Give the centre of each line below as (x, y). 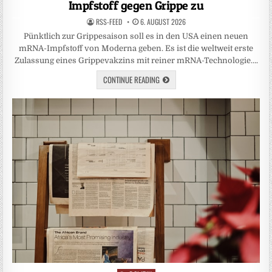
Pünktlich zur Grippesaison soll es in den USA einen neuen (136, 36)
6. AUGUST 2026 (162, 21)
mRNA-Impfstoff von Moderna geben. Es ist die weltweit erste (136, 48)
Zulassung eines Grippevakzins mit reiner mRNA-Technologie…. (136, 60)
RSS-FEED (109, 21)
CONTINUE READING (131, 79)
